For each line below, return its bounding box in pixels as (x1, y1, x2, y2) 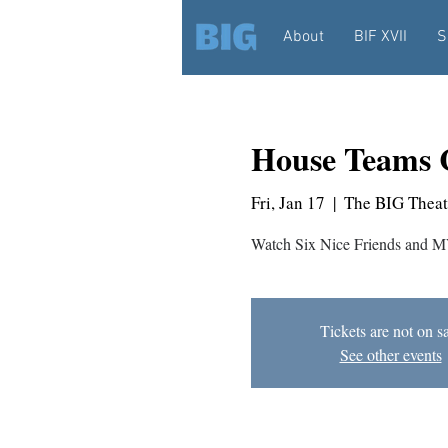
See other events (339, 343, 442, 365)
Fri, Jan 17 (250, 190, 325, 214)
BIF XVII (353, 27, 407, 47)
